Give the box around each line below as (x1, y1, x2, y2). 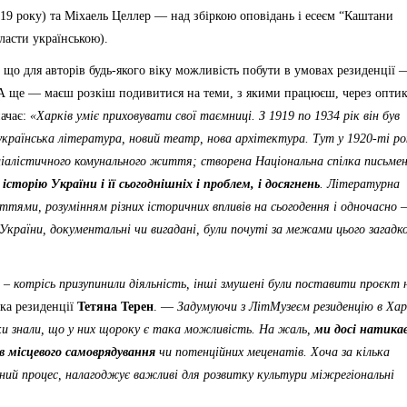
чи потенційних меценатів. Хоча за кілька (155, 345, 390, 359)
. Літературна (320, 177, 400, 191)
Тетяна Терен (77, 300, 154, 313)
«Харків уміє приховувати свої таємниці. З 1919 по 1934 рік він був (30, 109, 400, 123)
